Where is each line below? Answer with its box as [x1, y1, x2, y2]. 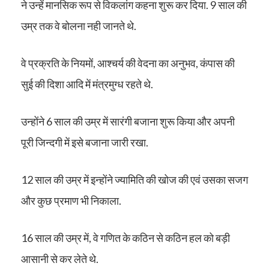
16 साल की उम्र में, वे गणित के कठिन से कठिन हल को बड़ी [21, 231, 230, 244]
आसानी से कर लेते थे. [21, 252, 98, 265]
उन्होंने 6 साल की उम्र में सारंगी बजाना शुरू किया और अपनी [21, 115, 235, 128]
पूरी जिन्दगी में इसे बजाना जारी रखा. [21, 136, 148, 149]
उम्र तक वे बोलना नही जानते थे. [21, 19, 136, 32]
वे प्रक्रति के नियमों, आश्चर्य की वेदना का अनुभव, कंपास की [21, 56, 235, 70]
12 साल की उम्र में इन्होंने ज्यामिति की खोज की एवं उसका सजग [21, 173, 248, 186]
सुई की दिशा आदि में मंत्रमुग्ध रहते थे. [21, 77, 153, 91]
